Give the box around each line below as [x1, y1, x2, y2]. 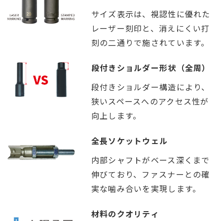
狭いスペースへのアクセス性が [91, 95, 209, 107]
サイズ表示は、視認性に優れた [91, 7, 211, 20]
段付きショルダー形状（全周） [91, 61, 211, 74]
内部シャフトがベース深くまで [91, 153, 210, 166]
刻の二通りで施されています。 [91, 36, 210, 48]
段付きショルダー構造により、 [91, 80, 210, 93]
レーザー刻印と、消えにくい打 [91, 22, 210, 34]
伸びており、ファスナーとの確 [91, 168, 210, 180]
